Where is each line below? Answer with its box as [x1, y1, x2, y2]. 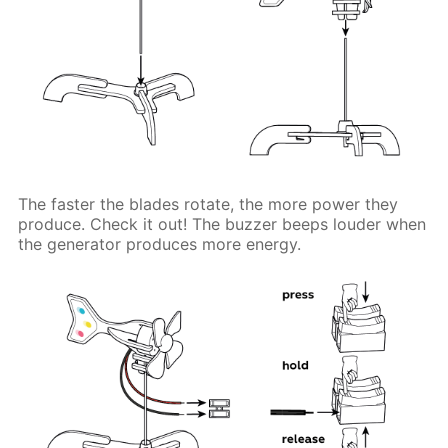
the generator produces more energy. [18, 233, 302, 254]
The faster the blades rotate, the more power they [18, 193, 399, 214]
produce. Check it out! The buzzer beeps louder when [18, 213, 427, 234]
